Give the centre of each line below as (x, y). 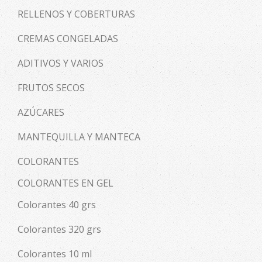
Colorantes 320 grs (59, 230)
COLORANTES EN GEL (65, 183)
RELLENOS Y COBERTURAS (76, 14)
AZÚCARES (41, 113)
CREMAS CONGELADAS (68, 39)
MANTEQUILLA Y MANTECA (79, 137)
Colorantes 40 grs (57, 205)
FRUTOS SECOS (51, 88)
